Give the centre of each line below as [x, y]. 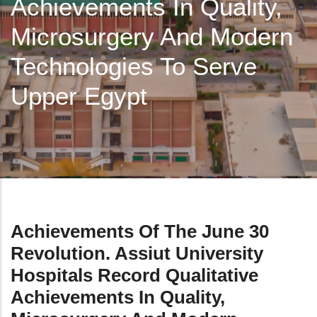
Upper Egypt [79, 96]
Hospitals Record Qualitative [134, 275]
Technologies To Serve [134, 66]
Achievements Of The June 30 [140, 231]
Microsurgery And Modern [152, 36]
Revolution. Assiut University [137, 253]
